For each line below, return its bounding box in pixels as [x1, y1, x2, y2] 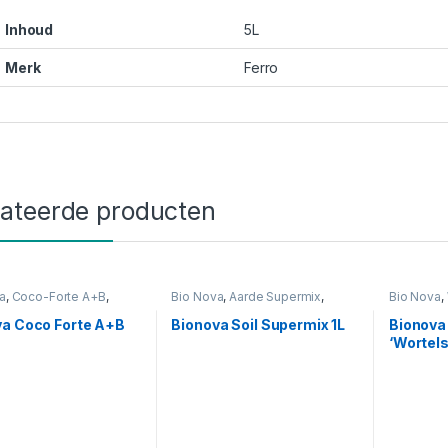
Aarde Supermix [229, 289, 322, 305]
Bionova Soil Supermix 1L [171, 316, 346, 334]
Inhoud [5, 21, 54, 39]
